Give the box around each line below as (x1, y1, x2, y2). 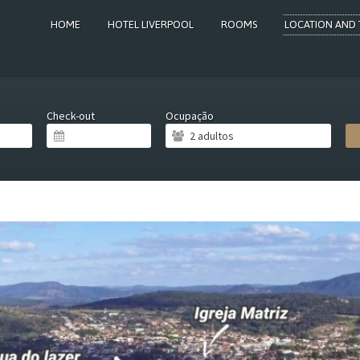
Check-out (47, 108, 95, 123)
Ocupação (166, 108, 214, 123)
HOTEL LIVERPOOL (108, 14, 194, 35)
